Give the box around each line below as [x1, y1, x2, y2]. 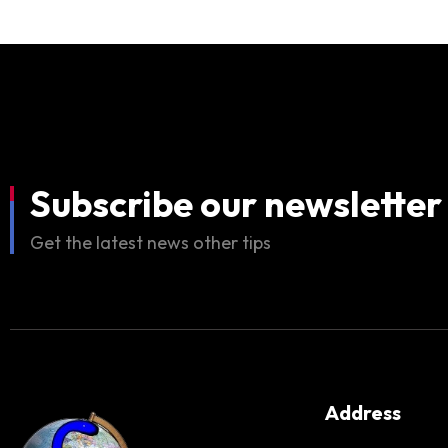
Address [325, 400, 401, 425]
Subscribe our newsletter [30, 181, 442, 226]
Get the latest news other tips [30, 231, 271, 254]
